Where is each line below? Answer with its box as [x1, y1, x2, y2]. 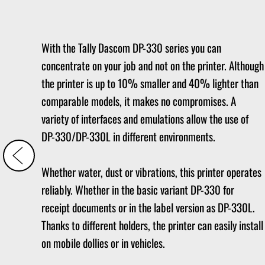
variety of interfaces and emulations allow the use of [41, 109, 248, 127]
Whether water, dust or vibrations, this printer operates [41, 163, 261, 180]
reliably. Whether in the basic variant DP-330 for [41, 180, 234, 198]
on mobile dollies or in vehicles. [41, 234, 165, 251]
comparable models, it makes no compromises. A [41, 92, 236, 109]
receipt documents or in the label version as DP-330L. [41, 198, 255, 215]
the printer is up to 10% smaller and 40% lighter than [41, 74, 258, 91]
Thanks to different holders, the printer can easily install [41, 216, 263, 233]
